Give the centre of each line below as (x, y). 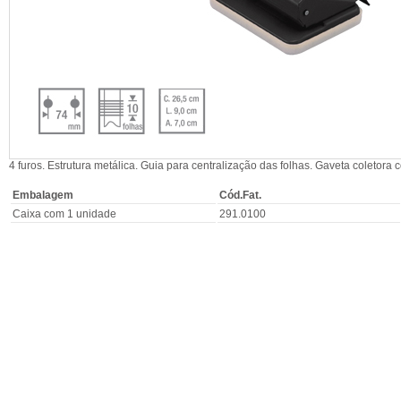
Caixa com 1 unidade (64, 214)
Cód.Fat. (240, 195)
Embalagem (43, 195)
